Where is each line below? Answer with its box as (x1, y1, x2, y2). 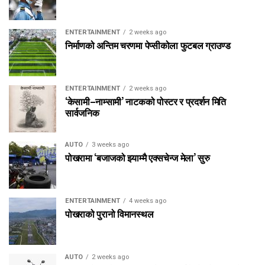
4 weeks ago (129, 196, 166, 205)
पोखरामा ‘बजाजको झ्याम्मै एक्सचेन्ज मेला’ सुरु (65, 150, 210, 164)
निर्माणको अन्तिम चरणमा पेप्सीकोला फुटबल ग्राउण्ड (65, 37, 231, 52)
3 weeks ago (92, 140, 129, 148)
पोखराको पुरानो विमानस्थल (65, 206, 154, 221)
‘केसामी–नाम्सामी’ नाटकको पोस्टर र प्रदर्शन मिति (65, 93, 227, 108)
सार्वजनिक (65, 105, 99, 119)
